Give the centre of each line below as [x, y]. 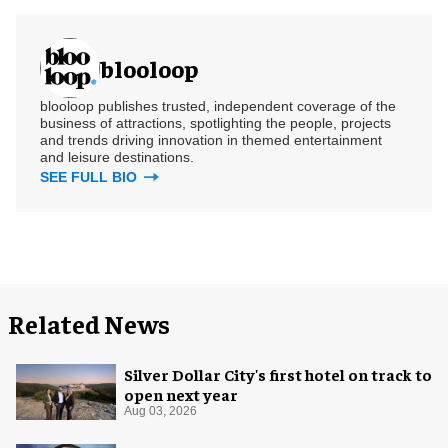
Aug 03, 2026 [160, 410]
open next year [181, 393]
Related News [89, 323]
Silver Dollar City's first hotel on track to [278, 373]
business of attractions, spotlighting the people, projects [215, 122]
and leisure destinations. [117, 156]
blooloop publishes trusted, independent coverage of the [218, 105]
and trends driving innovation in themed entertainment [211, 139]
